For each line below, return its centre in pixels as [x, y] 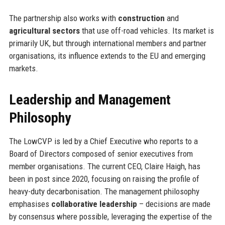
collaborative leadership [94, 204]
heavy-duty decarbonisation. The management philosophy [104, 191]
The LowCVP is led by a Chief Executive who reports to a [103, 141]
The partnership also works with [63, 18]
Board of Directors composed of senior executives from [101, 153]
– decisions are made [174, 204]
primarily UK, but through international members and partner [107, 43]
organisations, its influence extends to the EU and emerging [107, 55]
